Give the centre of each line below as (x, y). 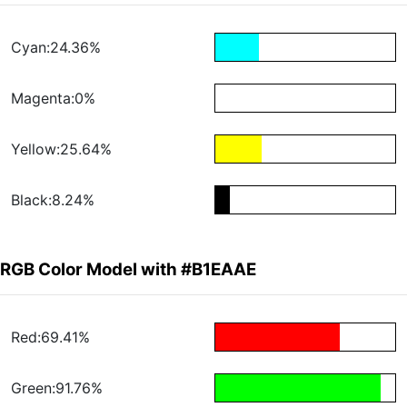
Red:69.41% (50, 338)
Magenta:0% (53, 99)
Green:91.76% (57, 388)
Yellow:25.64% (61, 149)
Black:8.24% (53, 200)
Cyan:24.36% (56, 48)
